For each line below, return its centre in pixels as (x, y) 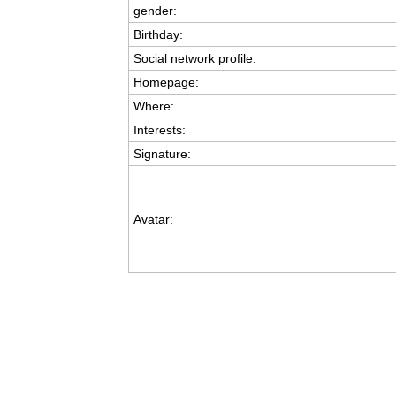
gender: (155, 11)
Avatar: (153, 219)
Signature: (162, 154)
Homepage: (166, 82)
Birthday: (158, 34)
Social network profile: (194, 58)
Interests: (159, 130)
